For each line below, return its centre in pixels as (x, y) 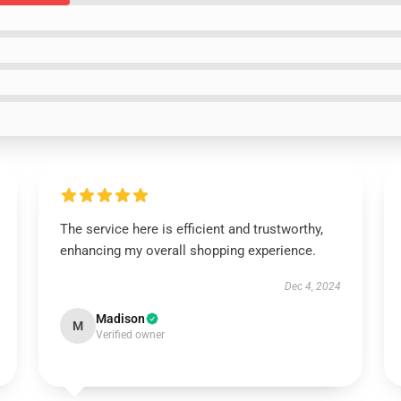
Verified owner (130, 335)
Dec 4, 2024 (313, 286)
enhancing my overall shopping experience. (188, 251)
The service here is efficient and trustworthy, (191, 229)
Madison (120, 319)
